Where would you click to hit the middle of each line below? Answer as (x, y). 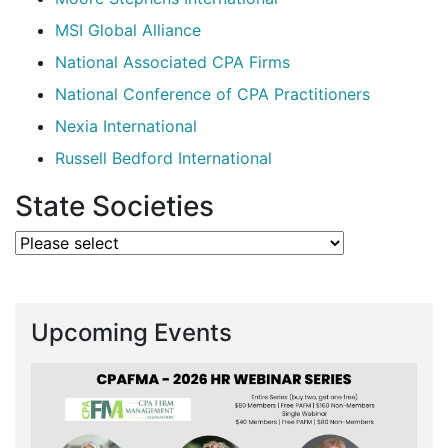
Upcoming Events (131, 333)
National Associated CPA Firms (172, 62)
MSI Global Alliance (128, 30)
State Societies (114, 206)
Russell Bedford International (163, 158)
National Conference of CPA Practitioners (212, 94)
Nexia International (126, 126)
